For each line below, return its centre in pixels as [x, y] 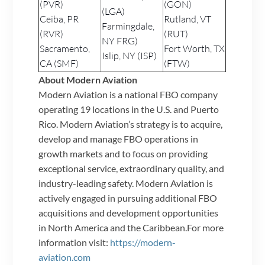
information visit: [75, 242]
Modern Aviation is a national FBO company [128, 94]
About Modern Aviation [88, 79]
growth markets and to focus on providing [123, 153]
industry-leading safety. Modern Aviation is [126, 183]
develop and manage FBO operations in [119, 138]
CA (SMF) [59, 63]
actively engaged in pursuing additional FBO [128, 198]
